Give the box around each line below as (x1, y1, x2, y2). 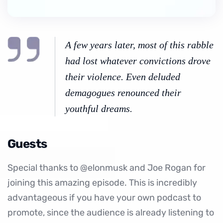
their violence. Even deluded (65, 71, 180, 82)
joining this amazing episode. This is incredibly (7, 177, 197, 188)
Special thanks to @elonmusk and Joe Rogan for (7, 162, 206, 173)
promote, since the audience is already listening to (7, 207, 214, 218)
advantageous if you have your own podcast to (7, 192, 201, 203)
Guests (7, 137, 47, 151)
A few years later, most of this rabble (65, 39, 214, 50)
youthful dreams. (65, 103, 132, 114)
